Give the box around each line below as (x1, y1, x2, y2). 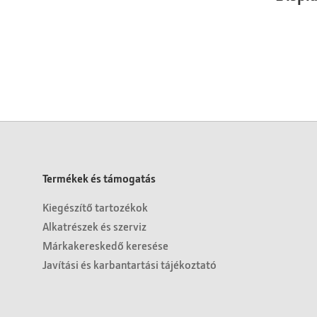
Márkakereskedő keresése (42, 237, 168, 253)
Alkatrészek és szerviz (42, 218, 146, 234)
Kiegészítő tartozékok (42, 199, 148, 214)
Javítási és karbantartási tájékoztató (42, 256, 217, 272)
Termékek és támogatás (42, 170, 156, 185)
